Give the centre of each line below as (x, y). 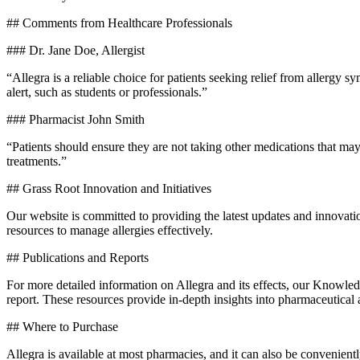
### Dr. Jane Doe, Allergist (76, 50)
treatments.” (37, 161)
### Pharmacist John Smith (76, 119)
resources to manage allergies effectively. (110, 230)
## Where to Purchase (62, 326)
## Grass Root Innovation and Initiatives (109, 188)
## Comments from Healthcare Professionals (119, 22)
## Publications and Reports (78, 257)
